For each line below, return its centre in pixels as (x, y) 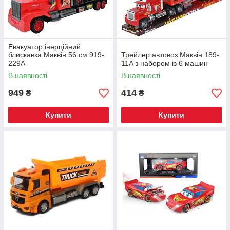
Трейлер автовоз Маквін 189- (170, 55)
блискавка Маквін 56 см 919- (56, 55)
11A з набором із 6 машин (165, 63)
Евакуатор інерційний (44, 47)
